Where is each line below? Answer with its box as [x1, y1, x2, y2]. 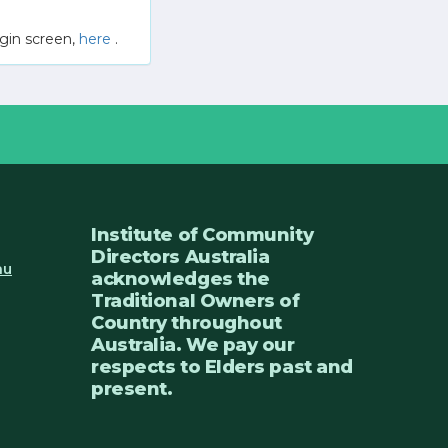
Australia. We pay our [91, 334, 295, 356]
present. [91, 378, 173, 400]
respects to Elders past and [91, 356, 353, 378]
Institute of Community [91, 224, 314, 246]
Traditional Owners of [91, 290, 300, 312]
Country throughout [91, 312, 282, 334]
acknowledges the [91, 268, 270, 290]
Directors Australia [91, 246, 270, 268]
